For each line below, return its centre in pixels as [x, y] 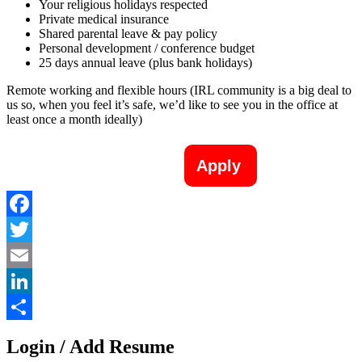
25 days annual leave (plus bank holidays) [145, 63]
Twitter [25, 255]
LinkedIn [30, 307]
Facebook [32, 229]
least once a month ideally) [74, 120]
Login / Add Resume [90, 347]
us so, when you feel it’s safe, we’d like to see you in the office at [172, 105]
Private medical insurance [104, 19]
